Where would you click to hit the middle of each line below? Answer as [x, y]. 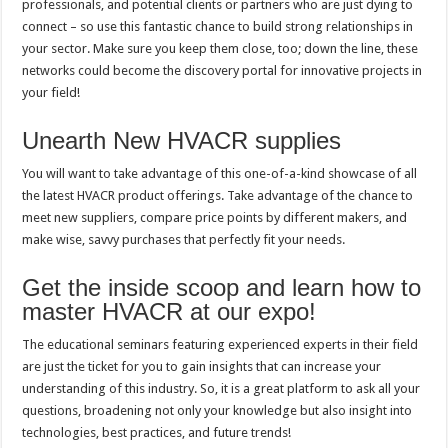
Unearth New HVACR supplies [182, 141]
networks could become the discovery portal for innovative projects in [222, 71]
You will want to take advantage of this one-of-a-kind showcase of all [220, 174]
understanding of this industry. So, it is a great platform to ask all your [221, 389]
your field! [51, 93]
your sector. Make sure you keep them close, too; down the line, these [220, 49]
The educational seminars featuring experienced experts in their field [220, 345]
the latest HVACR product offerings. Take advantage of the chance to [218, 196]
